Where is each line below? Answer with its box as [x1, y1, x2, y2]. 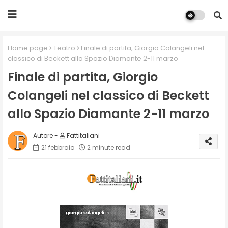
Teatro [53, 43, 75, 53]
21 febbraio [41, 142, 74, 152]
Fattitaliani [65, 131, 100, 140]
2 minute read [87, 142, 130, 152]
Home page [8, 43, 48, 53]
